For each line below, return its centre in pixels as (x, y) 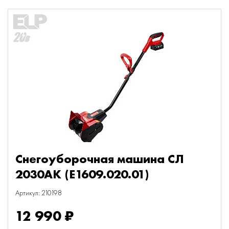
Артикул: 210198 (39, 193)
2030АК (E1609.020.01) (82, 174)
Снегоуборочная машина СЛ (100, 159)
